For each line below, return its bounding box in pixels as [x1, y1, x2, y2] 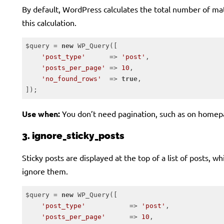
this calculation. [22, 17, 76, 27]
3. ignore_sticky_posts [22, 130, 124, 141]
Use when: [22, 108, 60, 119]
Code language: [21, 99, 70, 106]
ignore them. [22, 166, 68, 176]
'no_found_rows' [41, 75, 101, 83]
